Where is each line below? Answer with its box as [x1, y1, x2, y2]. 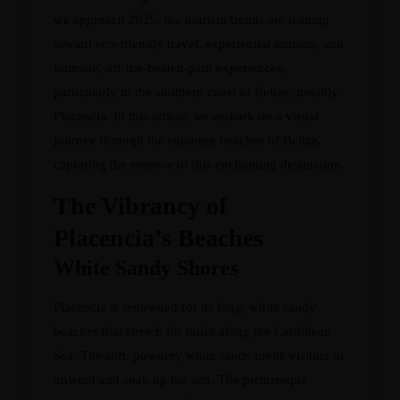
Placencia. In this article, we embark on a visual [54, 109, 319, 123]
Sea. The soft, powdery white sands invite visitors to [54, 348, 344, 362]
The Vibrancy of [54, 192, 227, 220]
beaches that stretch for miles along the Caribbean [54, 324, 331, 338]
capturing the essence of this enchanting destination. [54, 157, 345, 171]
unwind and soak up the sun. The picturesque [54, 372, 307, 387]
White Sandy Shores [54, 256, 238, 279]
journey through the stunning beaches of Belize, [54, 133, 321, 147]
